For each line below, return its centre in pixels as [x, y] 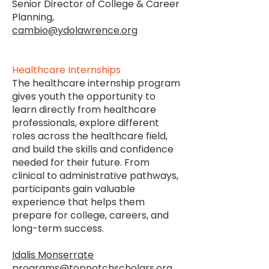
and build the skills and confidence [93, 149]
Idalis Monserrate [53, 255]
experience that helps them [78, 202]
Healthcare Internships [66, 70]
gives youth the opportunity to [84, 96]
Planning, [33, 17]
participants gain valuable [74, 189]
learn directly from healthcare [84, 110]
